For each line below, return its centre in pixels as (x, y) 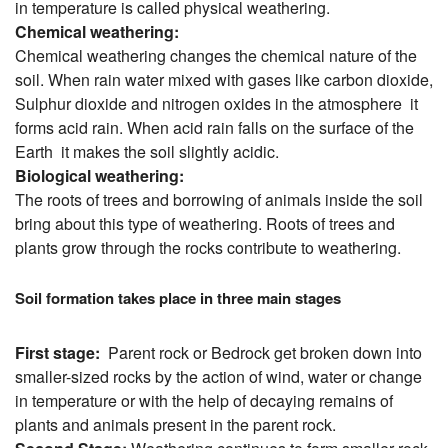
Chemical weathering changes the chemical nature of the (216, 56)
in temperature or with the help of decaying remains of (204, 400)
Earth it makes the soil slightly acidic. (147, 152)
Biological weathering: (99, 176)
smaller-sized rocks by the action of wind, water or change (218, 376)
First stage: (57, 352)
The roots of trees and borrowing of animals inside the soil (219, 200)
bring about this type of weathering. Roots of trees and (205, 224)
